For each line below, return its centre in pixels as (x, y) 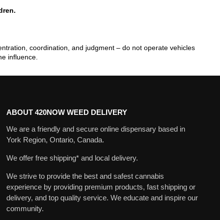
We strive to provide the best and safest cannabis (85, 176)
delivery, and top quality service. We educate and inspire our (102, 198)
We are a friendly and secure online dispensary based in (96, 129)
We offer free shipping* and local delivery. (72, 158)
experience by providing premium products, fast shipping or (101, 187)
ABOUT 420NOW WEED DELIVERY (67, 112)
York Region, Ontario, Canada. (55, 140)
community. (25, 209)
